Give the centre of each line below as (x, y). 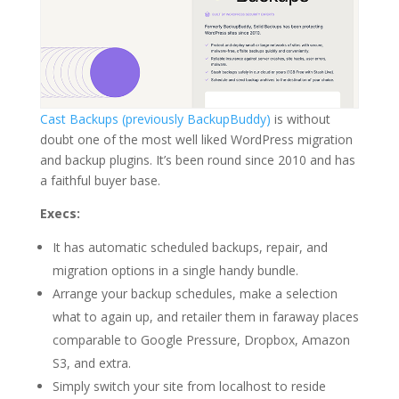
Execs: (60, 213)
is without (300, 118)
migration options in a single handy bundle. (175, 270)
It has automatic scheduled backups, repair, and (190, 247)
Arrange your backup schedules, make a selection (195, 293)
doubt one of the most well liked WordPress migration (196, 139)
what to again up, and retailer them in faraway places (205, 316)
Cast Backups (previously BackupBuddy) (155, 118)
